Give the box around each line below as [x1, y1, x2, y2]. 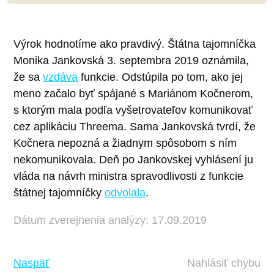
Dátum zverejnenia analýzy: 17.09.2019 [13, 213, 207, 226]
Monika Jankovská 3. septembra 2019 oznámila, [13, 54, 249, 67]
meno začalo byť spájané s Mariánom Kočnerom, [13, 87, 253, 100]
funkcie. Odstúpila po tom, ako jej [78, 70, 243, 83]
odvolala [105, 186, 146, 199]
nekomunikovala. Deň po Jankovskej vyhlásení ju [13, 153, 253, 166]
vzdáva [43, 70, 78, 83]
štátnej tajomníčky [13, 186, 105, 199]
